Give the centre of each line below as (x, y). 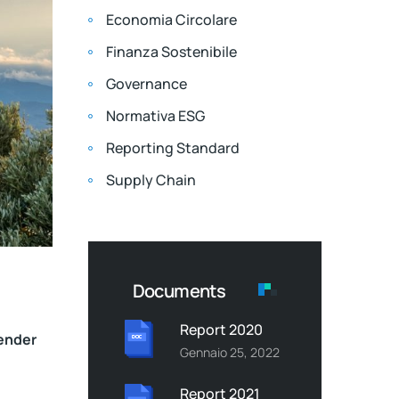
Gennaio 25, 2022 (229, 352)
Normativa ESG (160, 115)
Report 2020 (221, 329)
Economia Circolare (175, 19)
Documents (179, 290)
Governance (151, 83)
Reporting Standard (177, 147)
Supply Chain (155, 179)
